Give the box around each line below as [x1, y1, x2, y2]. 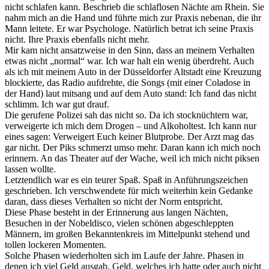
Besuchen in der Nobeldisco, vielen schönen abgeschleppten [5, 218, 234, 229]
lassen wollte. [5, 164, 56, 175]
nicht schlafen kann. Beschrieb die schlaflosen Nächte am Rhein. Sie [5, 2, 264, 13]
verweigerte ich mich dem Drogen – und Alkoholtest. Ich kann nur [5, 121, 256, 131]
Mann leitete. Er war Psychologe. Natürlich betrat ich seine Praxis [5, 23, 253, 34]
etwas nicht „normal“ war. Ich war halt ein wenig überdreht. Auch [5, 56, 254, 67]
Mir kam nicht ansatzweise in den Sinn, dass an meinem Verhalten [5, 45, 255, 56]
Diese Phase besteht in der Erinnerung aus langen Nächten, [5, 207, 228, 218]
